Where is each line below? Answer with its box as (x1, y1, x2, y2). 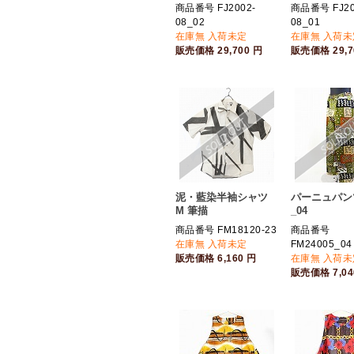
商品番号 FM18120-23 (175, 224, 277, 235)
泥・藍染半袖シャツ (175, 191, 268, 203)
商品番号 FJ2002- (175, 2, 256, 13)
